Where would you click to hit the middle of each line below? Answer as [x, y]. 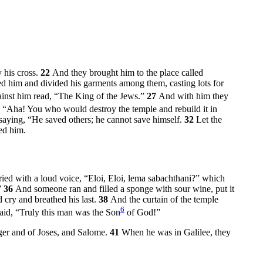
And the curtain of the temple [164, 199]
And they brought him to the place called [128, 72]
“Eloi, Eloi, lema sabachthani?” [142, 178]
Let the [209, 120]
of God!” [142, 213]
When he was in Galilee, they [176, 232]
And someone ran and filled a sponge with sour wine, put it [125, 188]
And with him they [193, 96]
